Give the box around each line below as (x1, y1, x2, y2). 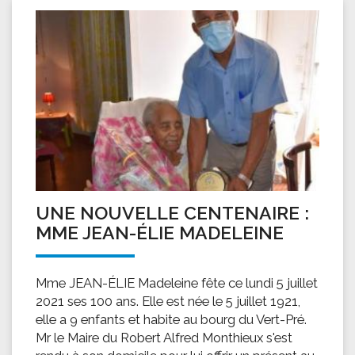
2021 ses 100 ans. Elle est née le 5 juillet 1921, (36, 292, 300, 309)
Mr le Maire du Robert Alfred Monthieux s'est (36, 329, 292, 345)
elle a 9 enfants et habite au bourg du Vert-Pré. (36, 311, 307, 327)
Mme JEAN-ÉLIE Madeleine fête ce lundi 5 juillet (36, 274, 318, 291)
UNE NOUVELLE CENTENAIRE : (36, 201, 309, 223)
